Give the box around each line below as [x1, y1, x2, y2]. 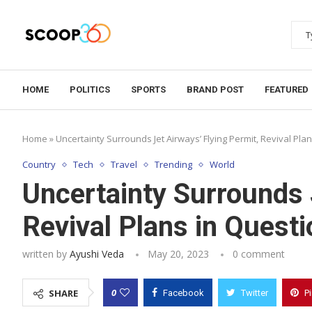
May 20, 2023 [148, 247, 209, 260]
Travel [111, 158, 137, 171]
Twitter [241, 288, 268, 298]
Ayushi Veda [70, 247, 124, 260]
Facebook [163, 288, 204, 298]
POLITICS [70, 84, 110, 95]
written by [22, 247, 70, 260]
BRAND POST [187, 84, 244, 95]
